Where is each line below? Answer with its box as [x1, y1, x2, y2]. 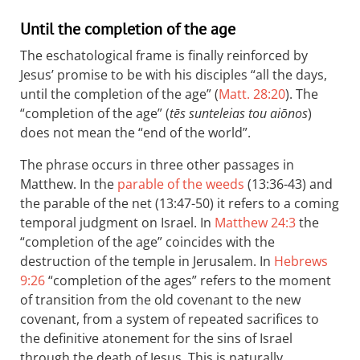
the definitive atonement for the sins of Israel [20, 329, 292, 347]
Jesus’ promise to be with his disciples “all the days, [20, 66, 327, 84]
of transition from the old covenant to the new [20, 291, 301, 309]
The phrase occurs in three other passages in [20, 156, 294, 174]
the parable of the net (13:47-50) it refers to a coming [20, 194, 339, 212]
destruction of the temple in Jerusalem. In [20, 252, 274, 270]
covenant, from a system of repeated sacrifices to [20, 310, 319, 328]
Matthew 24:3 [215, 214, 296, 231]
